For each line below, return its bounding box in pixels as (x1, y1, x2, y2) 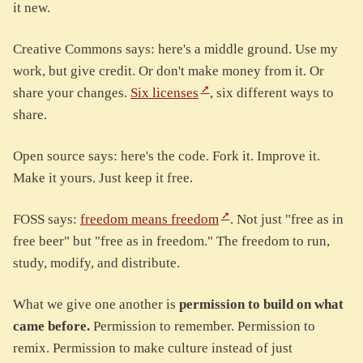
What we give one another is (13, 297, 179, 313)
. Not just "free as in (229, 211, 344, 228)
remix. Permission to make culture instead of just (13, 340, 293, 357)
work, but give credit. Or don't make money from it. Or (13, 63, 324, 79)
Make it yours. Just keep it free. (13, 170, 193, 186)
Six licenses (130, 85, 199, 101)
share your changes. (13, 85, 130, 101)
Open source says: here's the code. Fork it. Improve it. (13, 148, 320, 164)
